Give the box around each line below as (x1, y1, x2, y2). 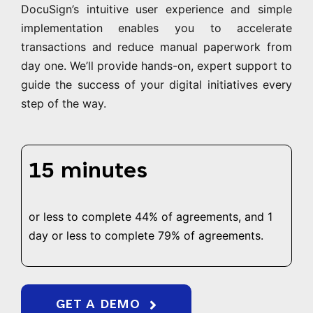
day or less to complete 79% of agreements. (28, 228, 263, 243)
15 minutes (28, 161, 147, 184)
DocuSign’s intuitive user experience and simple (20, 2, 293, 17)
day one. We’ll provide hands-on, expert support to (20, 59, 293, 73)
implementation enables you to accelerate (20, 21, 293, 36)
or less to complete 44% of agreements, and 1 (28, 210, 272, 224)
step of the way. (20, 96, 106, 111)
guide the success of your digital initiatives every (20, 78, 293, 92)
